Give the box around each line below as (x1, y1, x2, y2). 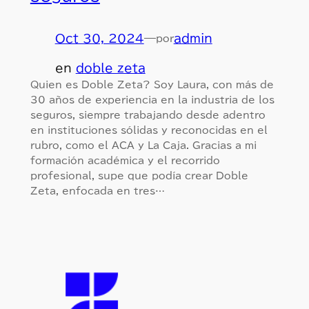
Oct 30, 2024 (54, 32, 144, 44)
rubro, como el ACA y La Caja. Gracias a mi (30, 139, 257, 150)
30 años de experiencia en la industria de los (30, 94, 275, 105)
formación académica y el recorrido (30, 154, 220, 166)
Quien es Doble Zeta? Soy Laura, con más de (30, 79, 274, 90)
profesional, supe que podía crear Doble (30, 170, 248, 181)
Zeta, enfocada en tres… (30, 185, 165, 196)
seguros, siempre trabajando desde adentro (30, 109, 266, 120)
